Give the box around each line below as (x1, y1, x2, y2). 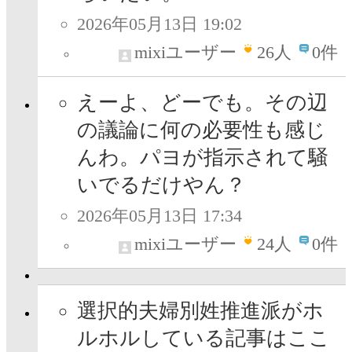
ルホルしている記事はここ (77, 327, 330, 350)
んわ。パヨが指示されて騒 (77, 146, 328, 170)
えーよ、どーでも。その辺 (77, 91, 328, 115)
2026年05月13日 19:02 (77, 14, 242, 35)
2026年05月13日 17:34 (77, 206, 242, 226)
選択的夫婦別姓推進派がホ (77, 299, 324, 323)
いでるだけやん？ (77, 174, 246, 197)
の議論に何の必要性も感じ (77, 119, 326, 142)
